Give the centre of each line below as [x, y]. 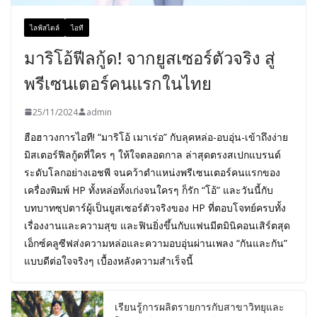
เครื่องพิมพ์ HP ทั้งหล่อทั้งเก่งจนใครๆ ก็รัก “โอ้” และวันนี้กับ [149, 190]
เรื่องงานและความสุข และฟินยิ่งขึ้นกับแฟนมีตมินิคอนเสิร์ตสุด [157, 225]
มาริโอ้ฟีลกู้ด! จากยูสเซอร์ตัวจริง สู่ [150, 57]
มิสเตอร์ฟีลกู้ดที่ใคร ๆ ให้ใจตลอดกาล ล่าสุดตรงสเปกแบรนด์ [152, 154]
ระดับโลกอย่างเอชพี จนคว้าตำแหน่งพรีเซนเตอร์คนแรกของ [152, 172]
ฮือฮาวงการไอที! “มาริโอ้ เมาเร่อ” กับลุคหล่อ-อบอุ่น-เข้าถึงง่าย [156, 137]
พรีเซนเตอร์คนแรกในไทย [118, 83]
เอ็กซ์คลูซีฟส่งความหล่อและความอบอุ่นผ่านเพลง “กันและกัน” [156, 243]
